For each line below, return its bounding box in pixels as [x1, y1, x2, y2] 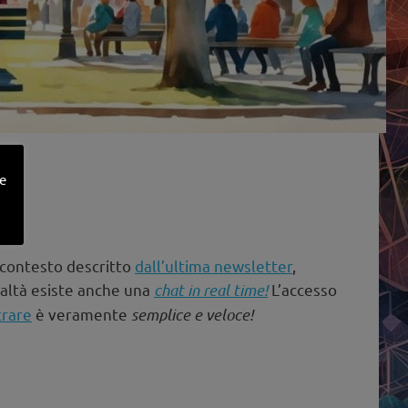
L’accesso [268, 280, 337, 300]
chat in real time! [154, 280, 268, 301]
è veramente [32, 304, 131, 324]
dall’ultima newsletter [135, 256, 292, 276]
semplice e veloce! [131, 304, 253, 325]
